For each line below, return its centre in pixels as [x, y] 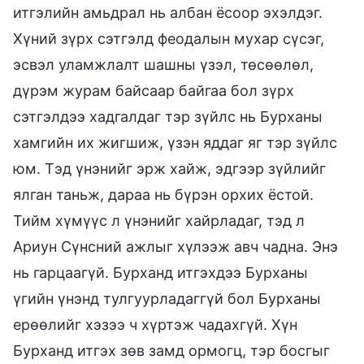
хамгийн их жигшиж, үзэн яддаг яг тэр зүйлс [175, 142]
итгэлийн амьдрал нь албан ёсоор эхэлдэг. [168, 12]
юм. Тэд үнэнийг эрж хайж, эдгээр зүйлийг [169, 168]
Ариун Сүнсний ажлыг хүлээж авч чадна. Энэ [175, 246]
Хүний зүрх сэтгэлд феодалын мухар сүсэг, [169, 38]
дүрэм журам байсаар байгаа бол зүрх [154, 90]
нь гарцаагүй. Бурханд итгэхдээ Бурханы [160, 272]
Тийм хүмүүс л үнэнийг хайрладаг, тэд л [159, 220]
